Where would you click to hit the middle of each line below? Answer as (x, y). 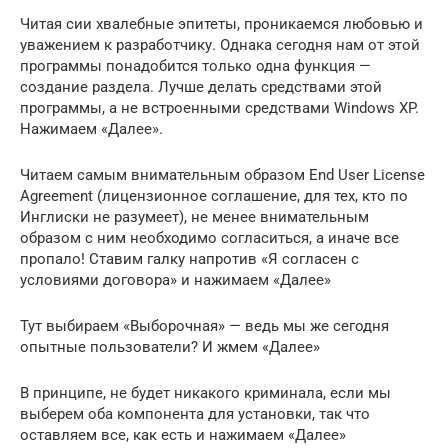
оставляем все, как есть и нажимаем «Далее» (183, 435)
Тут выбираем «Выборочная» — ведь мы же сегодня (204, 326)
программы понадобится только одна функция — (195, 66)
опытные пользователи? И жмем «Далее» (170, 347)
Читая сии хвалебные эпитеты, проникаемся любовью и (221, 24)
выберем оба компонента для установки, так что (195, 414)
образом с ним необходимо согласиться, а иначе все (209, 238)
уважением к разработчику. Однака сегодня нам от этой (220, 45)
